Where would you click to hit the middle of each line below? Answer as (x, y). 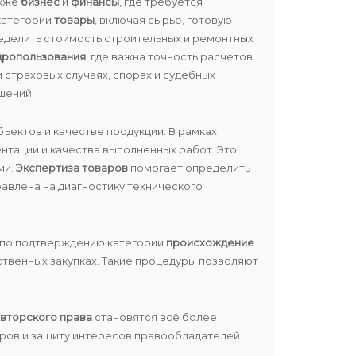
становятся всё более (155, 317)
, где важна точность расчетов (169, 56)
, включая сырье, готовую (163, 20)
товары (74, 20)
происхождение (210, 242)
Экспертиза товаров (72, 168)
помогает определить (189, 168)
